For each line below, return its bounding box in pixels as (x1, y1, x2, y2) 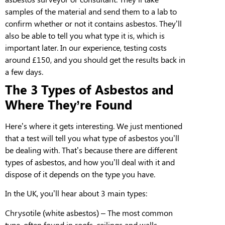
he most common (111, 207, 173, 218)
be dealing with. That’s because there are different (5, 144, 177, 155)
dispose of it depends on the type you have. (5, 168, 157, 179)
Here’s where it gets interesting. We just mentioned (5, 120, 182, 131)
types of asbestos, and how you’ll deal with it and (5, 156, 175, 167)
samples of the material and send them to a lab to (5, 6, 177, 17)
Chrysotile (5, 207, 43, 218)
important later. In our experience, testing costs (5, 42, 167, 53)
